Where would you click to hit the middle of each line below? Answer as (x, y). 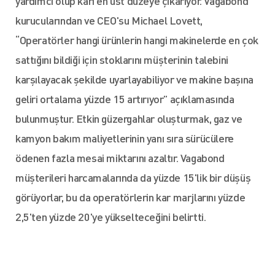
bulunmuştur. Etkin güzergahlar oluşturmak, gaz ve (129, 118)
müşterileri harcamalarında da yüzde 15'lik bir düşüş (133, 177)
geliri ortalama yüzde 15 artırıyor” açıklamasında (125, 99)
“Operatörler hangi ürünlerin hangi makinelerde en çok (137, 40)
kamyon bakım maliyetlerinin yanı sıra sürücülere (125, 138)
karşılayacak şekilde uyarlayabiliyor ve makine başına (134, 79)
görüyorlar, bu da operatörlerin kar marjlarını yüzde (130, 197)
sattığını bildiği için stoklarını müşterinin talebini (122, 59)
